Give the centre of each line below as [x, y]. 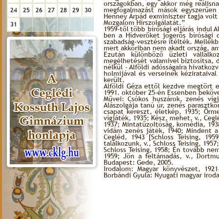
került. [114, 80]
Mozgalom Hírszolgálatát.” [144, 22]
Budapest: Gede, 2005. [139, 162]
